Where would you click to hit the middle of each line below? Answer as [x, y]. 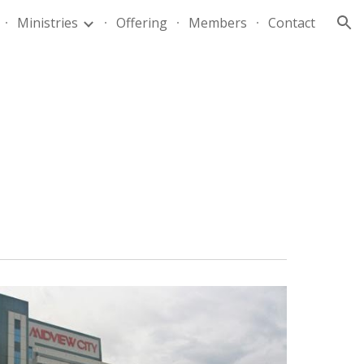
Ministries [48, 23]
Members [218, 23]
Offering [142, 23]
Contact [292, 23]
